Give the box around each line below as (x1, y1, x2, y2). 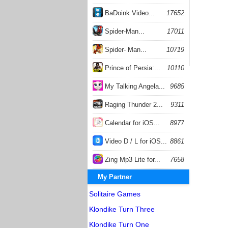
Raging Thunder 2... (103, 101, 163, 108)
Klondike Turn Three (89, 205, 155, 213)
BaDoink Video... (103, 9, 155, 17)
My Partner (98, 173, 132, 181)
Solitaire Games (89, 190, 140, 198)
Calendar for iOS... (103, 119, 160, 127)
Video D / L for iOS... (103, 137, 167, 145)
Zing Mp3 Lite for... (103, 156, 160, 163)
